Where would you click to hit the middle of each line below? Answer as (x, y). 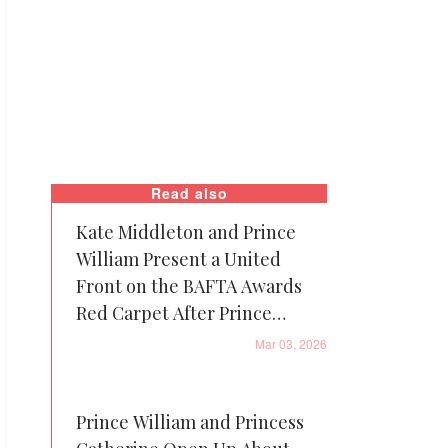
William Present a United (178, 259)
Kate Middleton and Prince (186, 232)
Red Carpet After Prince (174, 313)
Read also (189, 193)
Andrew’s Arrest (143, 340)
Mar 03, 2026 (291, 343)
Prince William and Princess (190, 422)
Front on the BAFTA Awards (189, 286)
